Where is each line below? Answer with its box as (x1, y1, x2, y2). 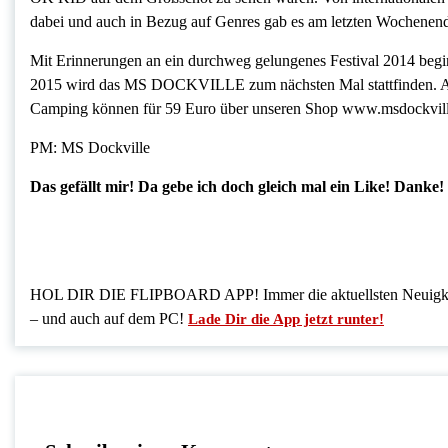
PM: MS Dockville (30, 139, 150, 157)
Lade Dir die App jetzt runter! (188, 311, 384, 328)
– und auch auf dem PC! (30, 310, 188, 328)
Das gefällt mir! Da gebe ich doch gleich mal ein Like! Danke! (30, 178, 444, 196)
